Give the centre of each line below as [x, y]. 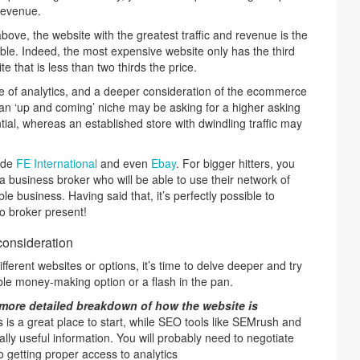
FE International [56, 163]
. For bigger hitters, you [235, 163]
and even [124, 163]
